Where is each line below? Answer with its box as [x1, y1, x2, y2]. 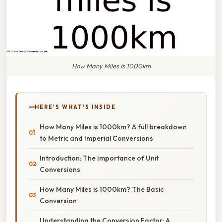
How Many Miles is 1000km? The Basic [40, 184, 164, 194]
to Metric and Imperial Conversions [40, 133, 153, 143]
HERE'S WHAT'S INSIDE [35, 103, 116, 111]
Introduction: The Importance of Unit [40, 153, 159, 163]
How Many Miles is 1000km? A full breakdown [40, 122, 187, 131]
